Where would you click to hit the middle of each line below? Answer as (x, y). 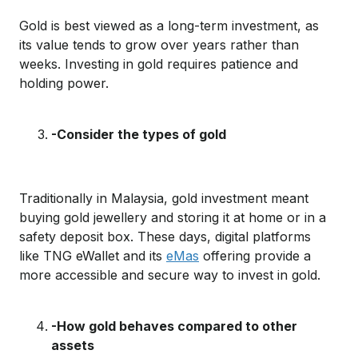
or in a (304, 217)
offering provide (249, 255)
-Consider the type (111, 134)
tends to (95, 44)
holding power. (64, 83)
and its (143, 255)
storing (200, 217)
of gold (204, 134)
